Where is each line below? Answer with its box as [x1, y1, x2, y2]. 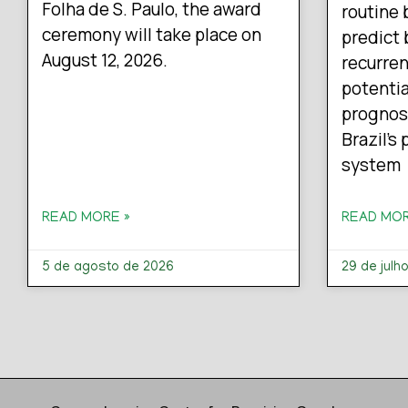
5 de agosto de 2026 [42, 260, 174, 276]
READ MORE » [42, 211, 130, 227]
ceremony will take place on [42, 23, 261, 47]
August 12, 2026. [42, 48, 168, 73]
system [341, 153, 401, 178]
